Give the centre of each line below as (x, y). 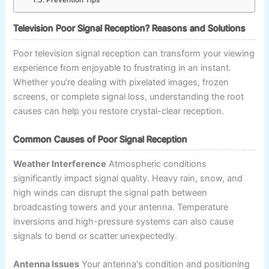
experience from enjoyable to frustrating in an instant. (122, 68)
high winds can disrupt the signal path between (110, 192)
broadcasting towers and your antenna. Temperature (121, 207)
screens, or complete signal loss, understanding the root (129, 96)
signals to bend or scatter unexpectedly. (95, 236)
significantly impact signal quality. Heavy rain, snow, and (128, 178)
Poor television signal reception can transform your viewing (134, 53)
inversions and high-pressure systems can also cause (124, 221)
